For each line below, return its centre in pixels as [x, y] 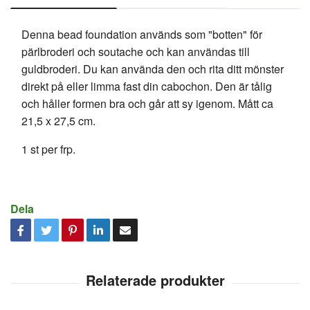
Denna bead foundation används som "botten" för [142, 35]
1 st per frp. [48, 149]
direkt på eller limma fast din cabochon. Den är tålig [147, 86]
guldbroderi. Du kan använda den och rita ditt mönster [153, 69]
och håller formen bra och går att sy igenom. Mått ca [147, 104]
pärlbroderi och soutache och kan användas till [136, 52]
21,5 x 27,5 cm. [58, 121]
